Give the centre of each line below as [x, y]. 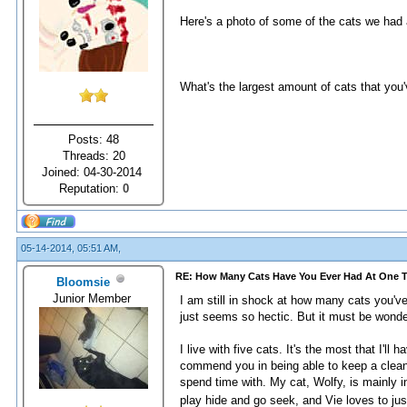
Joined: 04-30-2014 [94, 172]
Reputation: [90, 188]
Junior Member [94, 298]
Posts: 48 [94, 139]
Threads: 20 [94, 155]
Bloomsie [83, 282]
